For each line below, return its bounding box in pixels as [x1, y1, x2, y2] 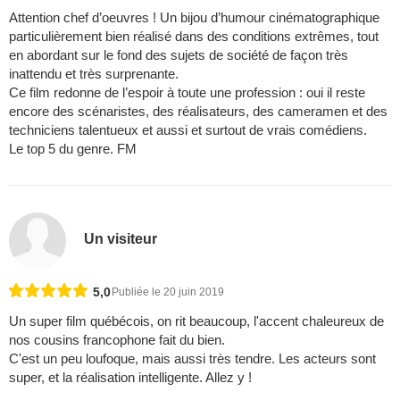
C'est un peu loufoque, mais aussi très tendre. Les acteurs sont [9, 350, 376, 366]
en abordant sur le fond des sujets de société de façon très [9, 46, 348, 62]
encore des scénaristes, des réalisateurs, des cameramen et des [9, 103, 387, 119]
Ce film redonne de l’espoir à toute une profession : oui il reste [9, 84, 365, 100]
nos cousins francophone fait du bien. [9, 331, 225, 347]
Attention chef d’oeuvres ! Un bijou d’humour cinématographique [9, 9, 379, 25]
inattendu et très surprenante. [9, 65, 179, 81]
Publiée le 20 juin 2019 [112, 285, 224, 298]
